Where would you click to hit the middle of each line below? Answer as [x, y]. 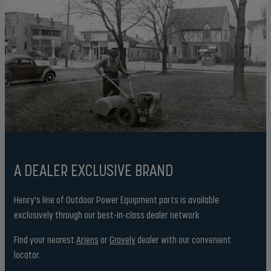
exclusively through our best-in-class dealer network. [109, 214]
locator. [29, 254]
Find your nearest [45, 239]
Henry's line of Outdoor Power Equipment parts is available [116, 199]
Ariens [87, 239]
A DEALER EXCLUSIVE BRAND [93, 169]
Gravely [122, 239]
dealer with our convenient [183, 239]
